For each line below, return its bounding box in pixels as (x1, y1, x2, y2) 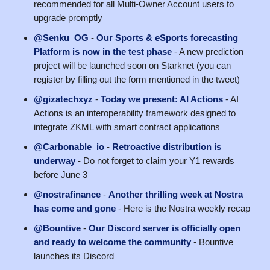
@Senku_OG (34, 32, 89, 43)
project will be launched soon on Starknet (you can (34, 60, 231, 71)
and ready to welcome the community (34, 236, 191, 247)
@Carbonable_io (34, 141, 104, 152)
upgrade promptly (34, 12, 102, 23)
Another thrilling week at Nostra (108, 189, 243, 199)
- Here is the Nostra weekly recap (116, 202, 250, 213)
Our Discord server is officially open (89, 222, 240, 233)
